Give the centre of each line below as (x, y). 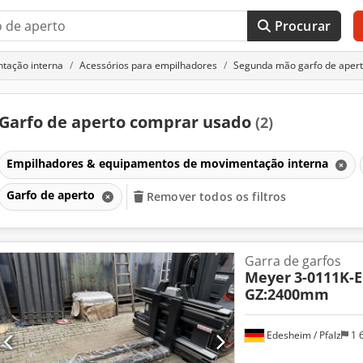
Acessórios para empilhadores (148, 65)
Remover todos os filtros (217, 197)
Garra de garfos (293, 261)
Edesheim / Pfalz (302, 335)
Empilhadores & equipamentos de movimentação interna (169, 163)
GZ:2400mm (286, 294)
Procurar (303, 26)
